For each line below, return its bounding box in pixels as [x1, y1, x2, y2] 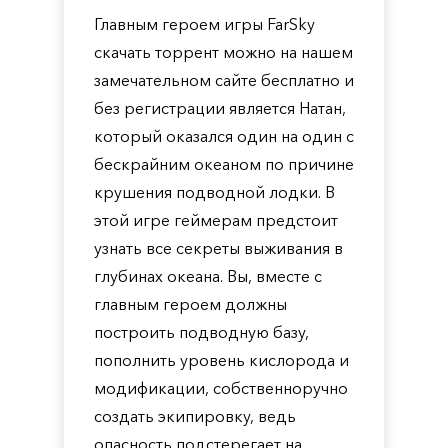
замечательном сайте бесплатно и [94, 70, 354, 90]
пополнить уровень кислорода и [94, 350, 349, 370]
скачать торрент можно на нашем [94, 42, 353, 62]
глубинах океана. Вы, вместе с [94, 266, 322, 286]
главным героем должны [94, 294, 287, 314]
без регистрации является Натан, [94, 98, 346, 118]
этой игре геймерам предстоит [94, 210, 338, 230]
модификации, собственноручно [94, 378, 348, 398]
